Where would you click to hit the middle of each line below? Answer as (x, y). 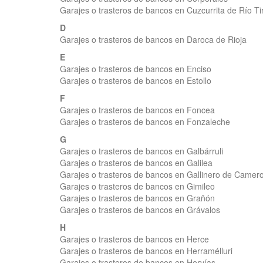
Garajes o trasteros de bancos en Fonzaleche (145, 122)
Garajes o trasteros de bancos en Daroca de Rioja (153, 39)
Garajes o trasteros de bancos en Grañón (137, 198)
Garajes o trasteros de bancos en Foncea (137, 110)
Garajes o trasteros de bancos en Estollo (136, 80)
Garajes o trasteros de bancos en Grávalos (140, 210)
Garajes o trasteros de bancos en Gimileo (137, 186)
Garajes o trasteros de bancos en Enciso (136, 69)
